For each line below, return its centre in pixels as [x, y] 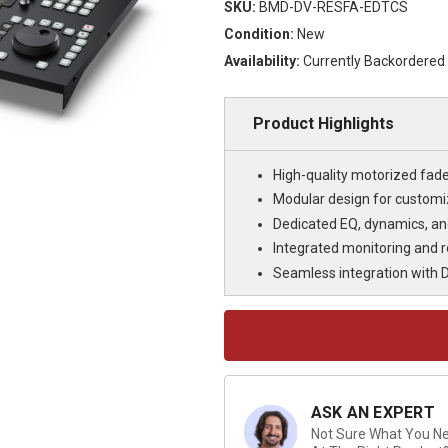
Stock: [242, 338]
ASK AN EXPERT [372, 412]
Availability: [261, 60]
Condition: [258, 33]
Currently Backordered [373, 60]
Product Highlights [323, 123]
